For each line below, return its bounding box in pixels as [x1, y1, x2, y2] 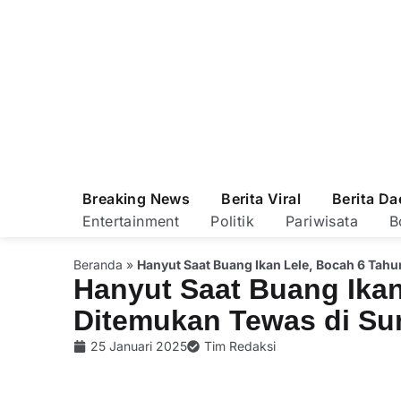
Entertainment [82, 212, 180, 230]
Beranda [73, 257, 123, 272]
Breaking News [82, 190, 191, 208]
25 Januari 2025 [90, 338, 187, 354]
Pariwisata [286, 212, 359, 230]
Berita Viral [221, 190, 302, 208]
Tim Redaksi [204, 338, 276, 354]
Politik [210, 212, 255, 230]
